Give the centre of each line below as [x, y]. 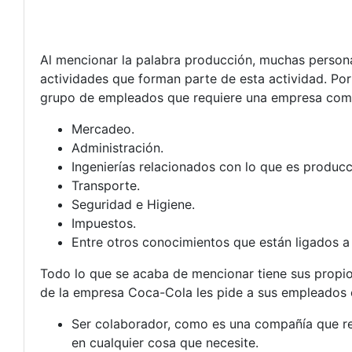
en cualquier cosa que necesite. [165, 343]
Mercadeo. [103, 129]
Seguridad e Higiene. [133, 204]
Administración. [117, 148]
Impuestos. [104, 223]
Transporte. [106, 185]
